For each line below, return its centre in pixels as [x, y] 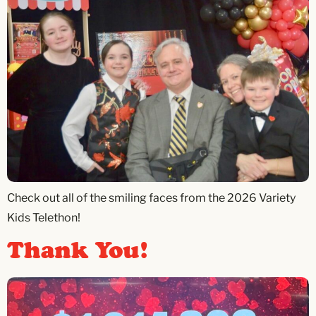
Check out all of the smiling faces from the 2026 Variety [151, 197]
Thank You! [78, 252]
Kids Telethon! [44, 217]
